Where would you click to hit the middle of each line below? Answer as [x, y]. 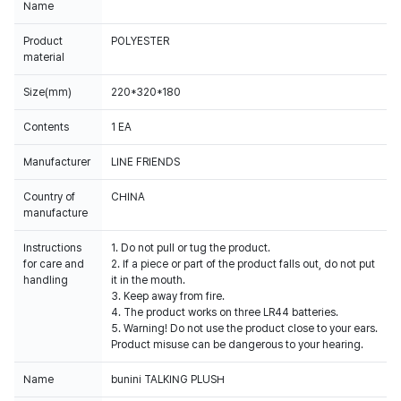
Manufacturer [57, 162]
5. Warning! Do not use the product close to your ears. [244, 328]
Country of [49, 197]
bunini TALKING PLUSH [168, 380]
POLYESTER [140, 41]
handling [46, 280]
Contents [46, 127]
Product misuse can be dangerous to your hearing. [237, 345]
